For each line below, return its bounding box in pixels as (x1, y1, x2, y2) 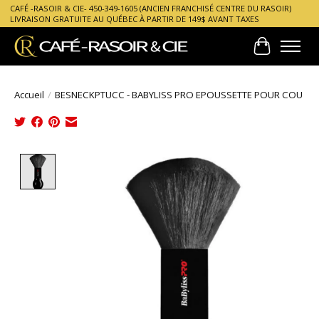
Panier (261, 46, 297, 62)
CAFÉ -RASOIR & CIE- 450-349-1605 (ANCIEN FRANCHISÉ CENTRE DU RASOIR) (9, 3, 291, 14)
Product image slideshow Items (61, 153, 228, 169)
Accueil (14, 88, 44, 101)
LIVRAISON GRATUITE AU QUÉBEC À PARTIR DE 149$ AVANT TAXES (9, 14, 259, 25)
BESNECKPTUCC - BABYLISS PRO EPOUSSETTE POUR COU (55, 88, 303, 101)
